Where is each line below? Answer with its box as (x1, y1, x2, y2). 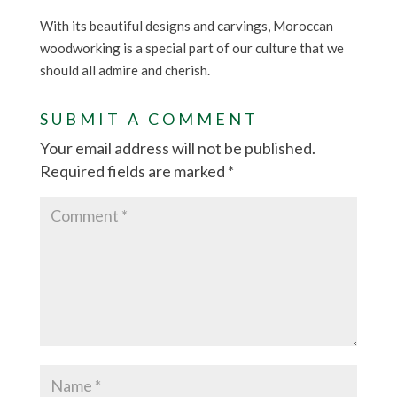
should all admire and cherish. (39, 62, 210, 79)
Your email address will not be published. (39, 138, 315, 159)
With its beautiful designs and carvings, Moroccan (39, 18, 333, 35)
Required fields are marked (39, 161, 228, 182)
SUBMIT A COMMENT (39, 109, 259, 129)
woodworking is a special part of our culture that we (39, 40, 344, 57)
